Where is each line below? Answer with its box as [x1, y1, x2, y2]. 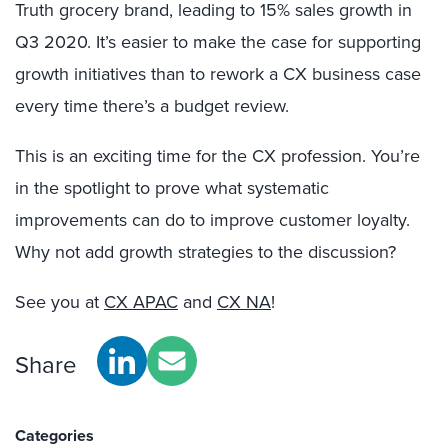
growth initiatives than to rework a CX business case [15, 60, 421, 87]
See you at [15, 288, 104, 315]
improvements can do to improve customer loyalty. [15, 206, 410, 233]
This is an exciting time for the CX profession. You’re [15, 142, 420, 169]
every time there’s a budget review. [15, 92, 289, 119]
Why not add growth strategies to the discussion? [15, 238, 396, 265]
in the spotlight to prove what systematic [15, 174, 329, 201]
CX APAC [104, 288, 178, 315]
